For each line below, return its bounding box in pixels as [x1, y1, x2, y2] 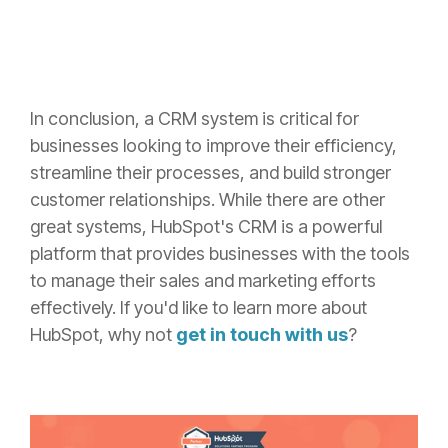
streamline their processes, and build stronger [30, 161, 391, 183]
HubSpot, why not [30, 323, 176, 345]
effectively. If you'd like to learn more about [30, 296, 367, 318]
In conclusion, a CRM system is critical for [30, 107, 359, 129]
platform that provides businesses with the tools [30, 242, 410, 264]
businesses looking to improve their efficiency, [30, 134, 397, 156]
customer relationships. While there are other [30, 188, 385, 210]
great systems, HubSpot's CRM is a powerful [30, 215, 382, 237]
